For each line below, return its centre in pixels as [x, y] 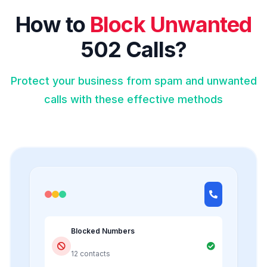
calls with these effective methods [133, 99]
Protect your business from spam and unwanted [133, 80]
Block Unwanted [171, 24]
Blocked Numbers [103, 231]
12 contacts [91, 253]
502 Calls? [133, 49]
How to [53, 24]
